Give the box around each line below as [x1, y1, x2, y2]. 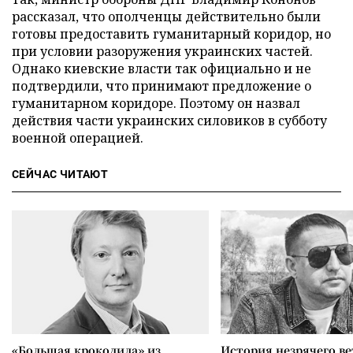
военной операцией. [12, 129, 143, 147]
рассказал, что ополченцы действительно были [12, 8, 321, 25]
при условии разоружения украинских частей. [12, 43, 313, 60]
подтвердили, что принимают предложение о [12, 77, 311, 95]
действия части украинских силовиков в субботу [12, 112, 327, 129]
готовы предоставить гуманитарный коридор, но [12, 25, 331, 43]
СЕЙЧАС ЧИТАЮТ [12, 168, 109, 180]
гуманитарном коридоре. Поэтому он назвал [12, 95, 300, 112]
